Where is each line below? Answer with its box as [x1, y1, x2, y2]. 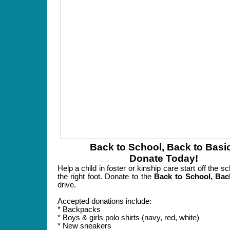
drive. [57, 181, 76, 189]
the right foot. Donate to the [57, 172, 155, 181]
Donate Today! [129, 153, 198, 164]
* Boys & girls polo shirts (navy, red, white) [57, 214, 199, 222]
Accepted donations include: [57, 197, 151, 205]
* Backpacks [57, 205, 101, 214]
